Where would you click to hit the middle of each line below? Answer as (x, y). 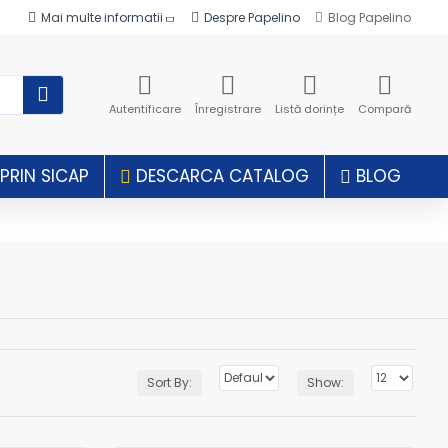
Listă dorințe (309, 109)
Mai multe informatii (102, 17)
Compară (384, 109)
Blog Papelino (369, 17)
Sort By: (169, 382)
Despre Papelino (252, 17)
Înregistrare (228, 109)
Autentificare (145, 109)
